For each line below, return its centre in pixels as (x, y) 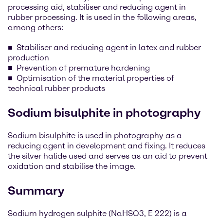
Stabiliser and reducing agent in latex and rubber (109, 47)
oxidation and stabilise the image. (72, 166)
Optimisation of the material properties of (95, 78)
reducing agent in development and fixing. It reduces (107, 146)
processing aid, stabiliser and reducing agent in (97, 7)
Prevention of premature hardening (83, 68)
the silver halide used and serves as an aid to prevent (108, 156)
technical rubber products (56, 88)
